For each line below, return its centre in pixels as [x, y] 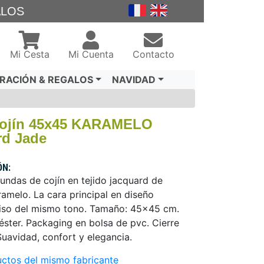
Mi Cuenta [91, 54]
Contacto [153, 54]
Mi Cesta [29, 54]
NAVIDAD [134, 79]
